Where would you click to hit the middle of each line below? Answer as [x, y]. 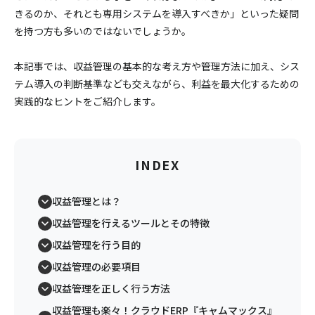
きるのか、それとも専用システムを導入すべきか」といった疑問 [156, 13]
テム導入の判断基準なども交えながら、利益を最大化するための [157, 84]
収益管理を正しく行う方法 [111, 288]
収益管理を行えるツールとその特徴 [131, 223]
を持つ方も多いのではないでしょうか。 [103, 31]
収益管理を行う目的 [96, 245]
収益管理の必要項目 [96, 266]
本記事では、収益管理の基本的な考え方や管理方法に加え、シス [157, 66]
